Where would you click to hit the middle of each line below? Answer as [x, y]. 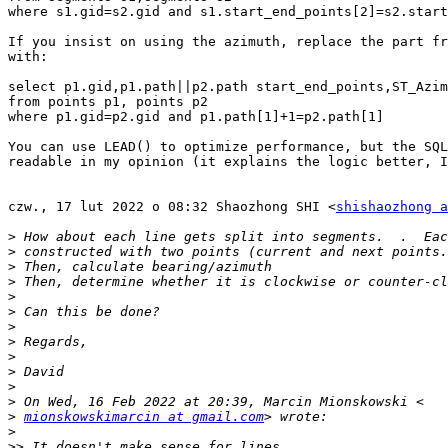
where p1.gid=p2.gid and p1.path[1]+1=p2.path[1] [196, 117]
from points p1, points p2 [108, 102]
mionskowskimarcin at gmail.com [144, 417]
